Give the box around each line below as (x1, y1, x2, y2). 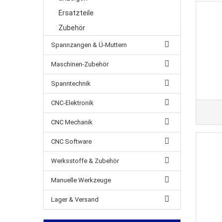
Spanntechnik (51, 80, 91, 87)
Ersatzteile (58, 9, 94, 17)
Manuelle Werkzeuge (51, 176, 111, 184)
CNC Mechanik (51, 118, 93, 126)
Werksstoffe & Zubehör (51, 157, 119, 165)
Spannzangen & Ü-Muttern (51, 41, 127, 49)
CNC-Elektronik (51, 99, 94, 107)
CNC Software (51, 138, 92, 145)
